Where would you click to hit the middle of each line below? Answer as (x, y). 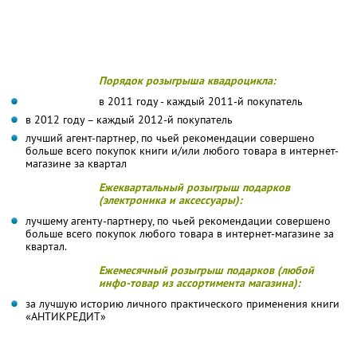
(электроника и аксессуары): (171, 200)
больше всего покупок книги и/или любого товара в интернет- (182, 150)
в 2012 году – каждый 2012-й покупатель (129, 119)
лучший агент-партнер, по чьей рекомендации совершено (170, 137)
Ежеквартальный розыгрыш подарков (194, 187)
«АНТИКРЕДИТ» (66, 316)
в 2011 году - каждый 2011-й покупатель (201, 101)
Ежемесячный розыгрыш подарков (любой (206, 270)
